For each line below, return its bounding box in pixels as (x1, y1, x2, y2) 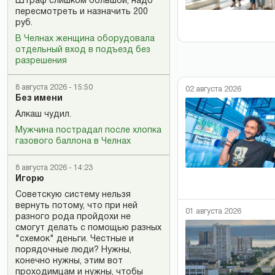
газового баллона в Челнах (15, 137, 131, 145)
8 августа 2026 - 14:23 (15, 164, 93, 171)
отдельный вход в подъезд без (15, 45, 150, 54)
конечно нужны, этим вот (15, 257, 123, 265)
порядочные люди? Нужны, (15, 246, 131, 254)
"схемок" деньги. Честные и (15, 234, 134, 243)
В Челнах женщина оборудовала (15, 34, 155, 43)
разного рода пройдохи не (15, 212, 131, 221)
